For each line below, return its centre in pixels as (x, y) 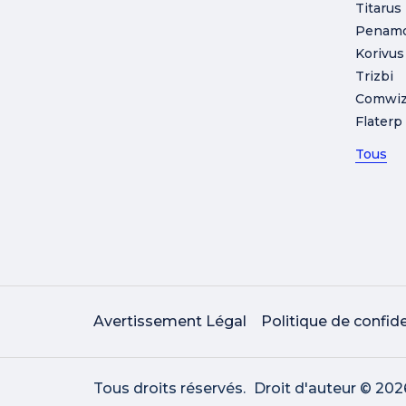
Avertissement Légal (170, 321)
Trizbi (374, 76)
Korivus (379, 53)
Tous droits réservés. (169, 388)
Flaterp (378, 121)
